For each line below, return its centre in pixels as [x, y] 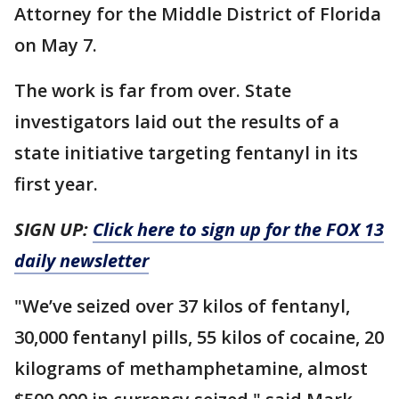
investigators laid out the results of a [177, 121]
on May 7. [56, 45]
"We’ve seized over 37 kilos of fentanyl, [182, 305]
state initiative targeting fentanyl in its [186, 152]
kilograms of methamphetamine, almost [191, 368]
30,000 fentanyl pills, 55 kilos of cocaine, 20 [199, 337]
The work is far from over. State [153, 90]
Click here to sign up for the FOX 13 [238, 229]
